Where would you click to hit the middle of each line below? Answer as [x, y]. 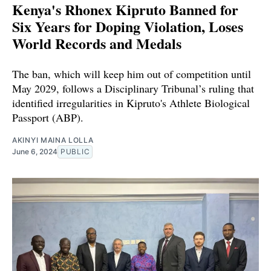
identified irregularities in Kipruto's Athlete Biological [131, 103]
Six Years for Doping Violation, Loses [128, 26]
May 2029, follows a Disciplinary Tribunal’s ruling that [133, 88]
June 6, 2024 [35, 151]
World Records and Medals [97, 43]
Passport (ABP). [48, 117]
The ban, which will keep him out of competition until [132, 73]
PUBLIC [75, 151]
